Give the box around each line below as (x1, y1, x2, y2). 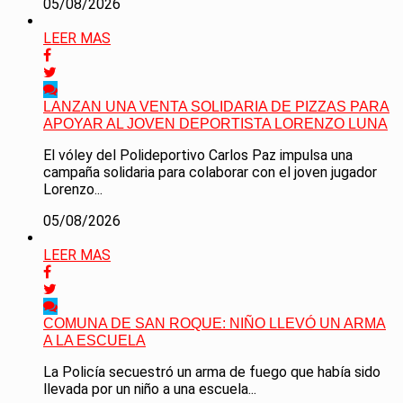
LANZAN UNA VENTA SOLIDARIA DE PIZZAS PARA (43, 99, 390, 115)
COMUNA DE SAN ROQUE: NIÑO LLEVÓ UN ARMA (43, 316, 386, 332)
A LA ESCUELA (43, 333, 146, 349)
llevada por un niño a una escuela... (43, 381, 256, 399)
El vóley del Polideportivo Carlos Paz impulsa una (43, 147, 353, 165)
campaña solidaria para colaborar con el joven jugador (43, 164, 377, 182)
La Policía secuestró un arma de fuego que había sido (43, 363, 381, 381)
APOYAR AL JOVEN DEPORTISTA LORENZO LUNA (43, 116, 388, 132)
